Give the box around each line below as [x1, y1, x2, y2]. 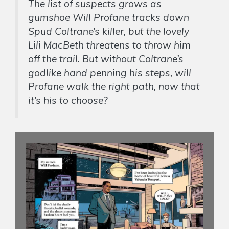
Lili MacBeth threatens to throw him [28, 39, 191, 52]
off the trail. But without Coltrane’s [28, 53, 184, 65]
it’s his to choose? [28, 94, 108, 107]
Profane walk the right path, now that [28, 80, 200, 93]
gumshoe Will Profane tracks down [28, 11, 189, 24]
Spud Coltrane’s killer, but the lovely [28, 25, 189, 38]
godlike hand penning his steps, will [28, 66, 191, 79]
